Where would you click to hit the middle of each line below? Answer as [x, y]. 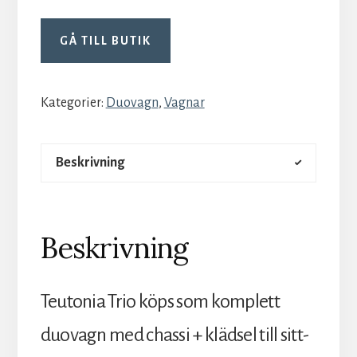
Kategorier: [73, 103]
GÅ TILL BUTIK [105, 41]
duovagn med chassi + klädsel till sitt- [175, 335]
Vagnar [184, 103]
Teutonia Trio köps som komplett [160, 302]
